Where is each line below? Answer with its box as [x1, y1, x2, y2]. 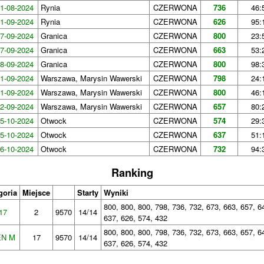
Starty [77, 187, 99, 199]
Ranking [111, 164, 153, 180]
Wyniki [104, 187, 129, 199]
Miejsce [22, 187, 51, 199]
